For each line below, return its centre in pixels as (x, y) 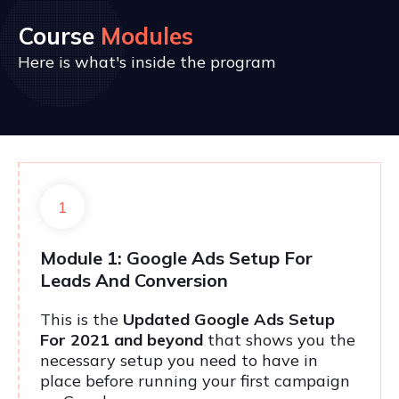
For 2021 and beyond (122, 340)
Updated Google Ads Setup (229, 320)
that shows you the (279, 340)
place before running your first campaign (195, 381)
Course (60, 37)
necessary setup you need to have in (179, 361)
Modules (147, 37)
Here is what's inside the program (147, 62)
